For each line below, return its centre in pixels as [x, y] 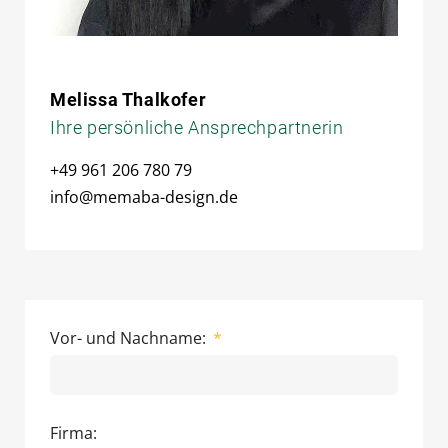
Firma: [73, 433]
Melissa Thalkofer [128, 99]
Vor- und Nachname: [130, 338]
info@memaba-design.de [144, 196]
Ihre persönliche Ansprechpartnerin [197, 127]
